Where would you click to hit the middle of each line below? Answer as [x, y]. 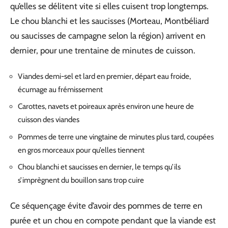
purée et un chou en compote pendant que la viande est [113, 220]
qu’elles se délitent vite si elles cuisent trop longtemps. [109, 6]
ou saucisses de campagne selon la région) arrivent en [108, 36]
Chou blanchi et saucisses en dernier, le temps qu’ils [99, 167]
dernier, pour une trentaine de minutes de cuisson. [103, 50]
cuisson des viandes [49, 120]
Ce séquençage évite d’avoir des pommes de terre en [106, 205]
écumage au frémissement [60, 89]
